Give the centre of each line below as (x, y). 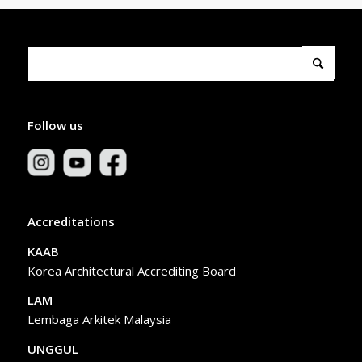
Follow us (55, 126)
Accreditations (71, 221)
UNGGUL (53, 349)
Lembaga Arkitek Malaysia (99, 320)
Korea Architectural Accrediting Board (131, 270)
